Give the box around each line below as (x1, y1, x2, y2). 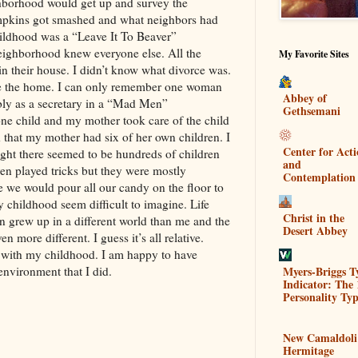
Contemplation (283, 168, 356, 185)
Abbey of (283, 89, 327, 106)
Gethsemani (283, 101, 340, 119)
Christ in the (283, 209, 344, 226)
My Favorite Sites (279, 47, 349, 61)
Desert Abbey (283, 221, 348, 239)
